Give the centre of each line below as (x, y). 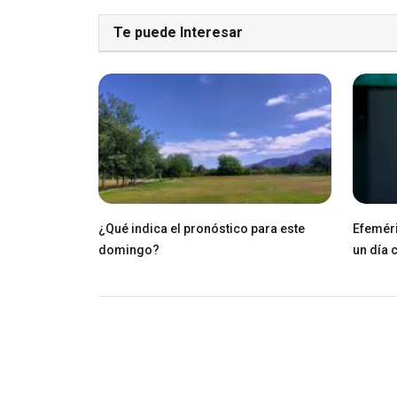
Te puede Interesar (178, 32)
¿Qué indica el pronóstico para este (202, 228)
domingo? (129, 249)
